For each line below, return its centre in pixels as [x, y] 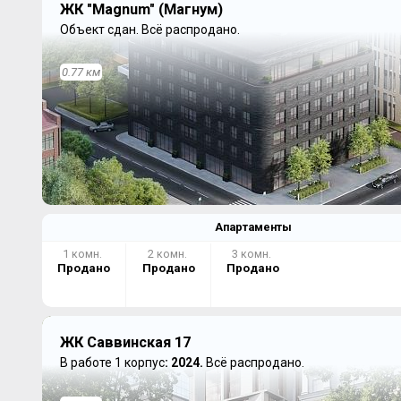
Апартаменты [253, 226]
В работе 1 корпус [112, 362]
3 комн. [253, 253]
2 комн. [168, 253]
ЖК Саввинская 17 [125, 342]
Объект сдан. [100, 29]
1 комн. [83, 253]
